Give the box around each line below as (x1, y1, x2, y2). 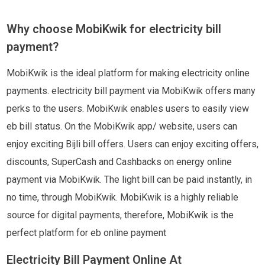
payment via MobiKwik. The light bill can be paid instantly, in (6, 174, 252, 185)
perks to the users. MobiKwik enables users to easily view (6, 103, 249, 114)
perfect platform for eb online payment (6, 227, 166, 238)
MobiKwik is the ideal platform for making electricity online (6, 67, 250, 79)
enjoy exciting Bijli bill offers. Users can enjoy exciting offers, (6, 138, 258, 150)
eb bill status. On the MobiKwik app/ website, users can (6, 121, 237, 132)
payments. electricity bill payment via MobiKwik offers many (6, 85, 256, 96)
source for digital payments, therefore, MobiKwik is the (6, 209, 234, 221)
